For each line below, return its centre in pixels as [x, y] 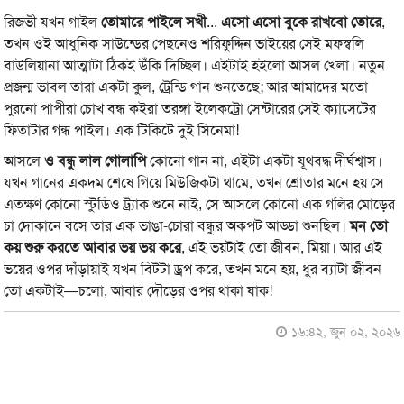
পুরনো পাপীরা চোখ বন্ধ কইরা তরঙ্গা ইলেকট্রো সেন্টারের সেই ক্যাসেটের [190, 109]
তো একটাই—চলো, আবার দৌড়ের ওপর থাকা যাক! [138, 291]
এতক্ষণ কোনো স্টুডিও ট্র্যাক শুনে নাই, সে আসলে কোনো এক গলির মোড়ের [200, 205]
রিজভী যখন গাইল [53, 23]
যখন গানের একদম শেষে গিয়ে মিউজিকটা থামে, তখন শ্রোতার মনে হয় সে [194, 183]
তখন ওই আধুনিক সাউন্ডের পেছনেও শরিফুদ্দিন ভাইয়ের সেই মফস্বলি [184, 44]
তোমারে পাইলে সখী [154, 23]
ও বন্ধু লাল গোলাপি [96, 161]
